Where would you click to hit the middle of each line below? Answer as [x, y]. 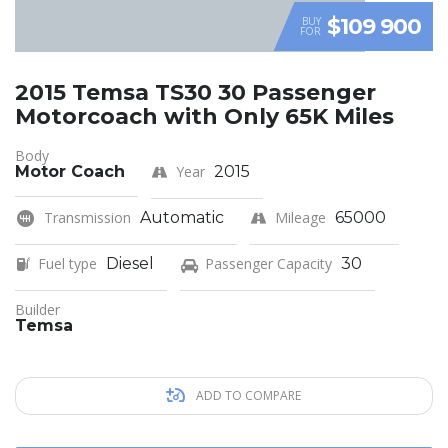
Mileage [300, 218]
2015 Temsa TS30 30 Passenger [195, 93]
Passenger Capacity [268, 264]
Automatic [182, 218]
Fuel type [67, 264]
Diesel [130, 264]
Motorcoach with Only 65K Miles [204, 117]
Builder [37, 310]
